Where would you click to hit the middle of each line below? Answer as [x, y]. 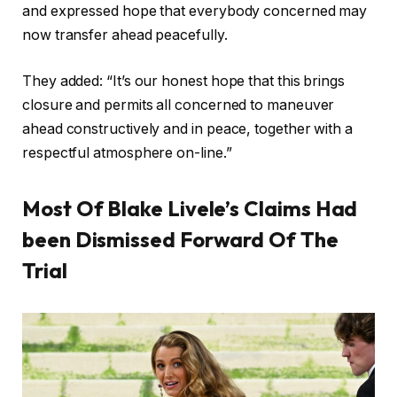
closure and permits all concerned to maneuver [179, 105]
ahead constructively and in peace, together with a [188, 128]
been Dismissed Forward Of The [180, 240]
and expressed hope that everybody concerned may [195, 12]
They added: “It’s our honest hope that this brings [184, 81]
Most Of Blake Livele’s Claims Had [190, 209]
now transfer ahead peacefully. [125, 35]
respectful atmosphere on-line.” [127, 152]
